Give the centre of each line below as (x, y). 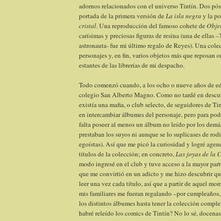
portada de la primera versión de (122, 16)
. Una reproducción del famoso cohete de (151, 26)
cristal (88, 26)
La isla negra (184, 16)
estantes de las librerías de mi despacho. (132, 65)
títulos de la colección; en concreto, (127, 154)
